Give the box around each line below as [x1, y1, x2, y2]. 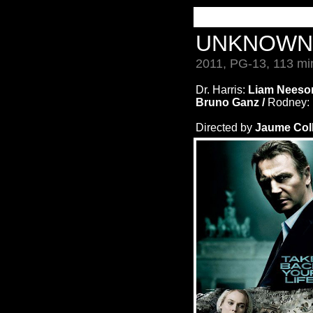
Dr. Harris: [196, 84, 248, 96]
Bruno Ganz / [196, 96, 268, 108]
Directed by [196, 122, 255, 133]
